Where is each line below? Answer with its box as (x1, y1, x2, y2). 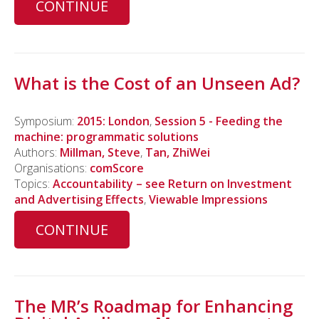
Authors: (14, 144, 60, 160)
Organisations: (14, 159, 90, 176)
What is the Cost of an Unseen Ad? (14, 70, 300, 95)
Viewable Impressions (149, 191, 268, 207)
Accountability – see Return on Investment (53, 175, 292, 192)
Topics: (14, 175, 53, 192)
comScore (90, 159, 144, 176)
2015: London (77, 113, 150, 129)
